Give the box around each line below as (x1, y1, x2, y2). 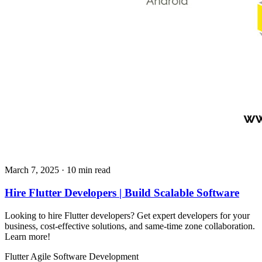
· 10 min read (61, 165, 111, 175)
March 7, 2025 (5, 165, 59, 175)
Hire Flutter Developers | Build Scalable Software (5, 186, 239, 199)
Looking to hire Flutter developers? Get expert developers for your (5, 210, 250, 220)
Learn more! (5, 231, 50, 242)
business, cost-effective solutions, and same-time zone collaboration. (5, 220, 255, 231)
